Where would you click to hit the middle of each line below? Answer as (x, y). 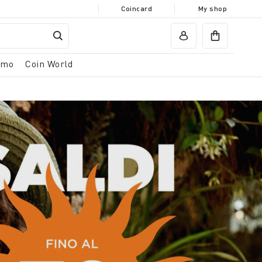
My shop (213, 8)
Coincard (137, 8)
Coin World (49, 64)
